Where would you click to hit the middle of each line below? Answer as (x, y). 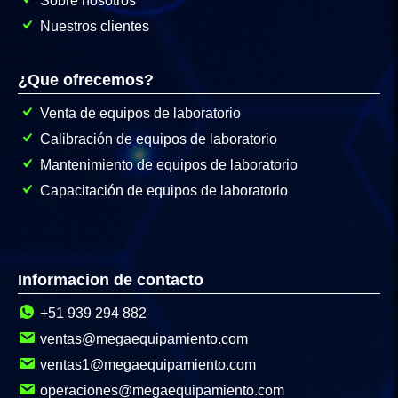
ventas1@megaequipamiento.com (148, 365)
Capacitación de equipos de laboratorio (164, 191)
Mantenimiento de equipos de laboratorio (169, 165)
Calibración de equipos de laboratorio (159, 139)
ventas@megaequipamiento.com (144, 339)
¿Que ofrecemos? (86, 80)
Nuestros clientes (95, 27)
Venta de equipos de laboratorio (140, 114)
